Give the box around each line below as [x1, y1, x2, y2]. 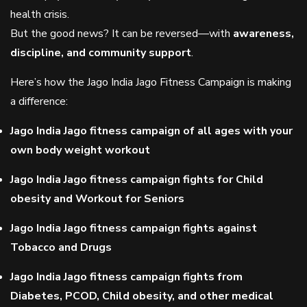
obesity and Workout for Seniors [10, 191, 184, 206]
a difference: [10, 94, 68, 109]
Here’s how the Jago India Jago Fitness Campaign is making [10, 75, 291, 90]
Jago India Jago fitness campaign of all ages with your [10, 123, 293, 138]
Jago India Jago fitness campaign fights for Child [10, 172, 263, 187]
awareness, [233, 26, 294, 41]
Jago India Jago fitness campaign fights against [10, 221, 257, 236]
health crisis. [10, 7, 69, 22]
